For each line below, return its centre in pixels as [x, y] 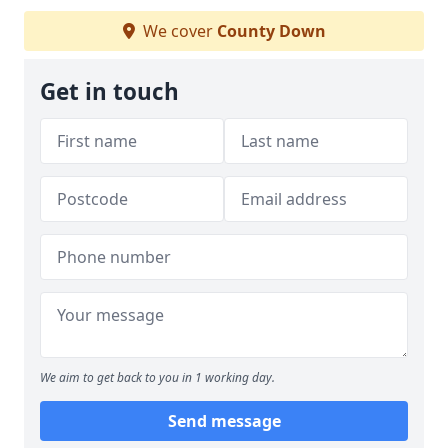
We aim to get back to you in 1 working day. [157, 377]
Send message [224, 421]
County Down [271, 31]
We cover [177, 31]
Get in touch [109, 91]
